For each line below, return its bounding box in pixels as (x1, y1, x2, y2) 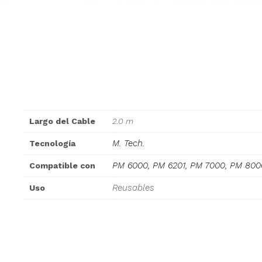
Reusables (112, 182, 154, 193)
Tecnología (29, 139, 75, 148)
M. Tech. (112, 138, 144, 149)
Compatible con (29, 161, 95, 170)
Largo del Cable (29, 116, 95, 126)
